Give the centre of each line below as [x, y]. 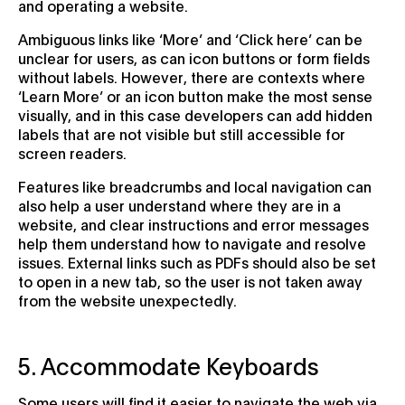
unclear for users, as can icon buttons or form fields [194, 57]
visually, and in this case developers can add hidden [195, 114]
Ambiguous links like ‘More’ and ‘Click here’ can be [190, 38]
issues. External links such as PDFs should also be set [197, 261]
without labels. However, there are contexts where [192, 76]
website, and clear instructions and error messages [193, 223]
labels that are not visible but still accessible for [182, 133]
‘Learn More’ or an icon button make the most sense [195, 95]
